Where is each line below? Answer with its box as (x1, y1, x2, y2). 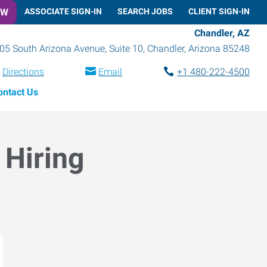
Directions (2, 66, 44, 77)
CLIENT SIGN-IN (188, 6, 250, 16)
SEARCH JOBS (117, 6, 173, 16)
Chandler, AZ (194, 27, 250, 39)
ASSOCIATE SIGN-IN (24, 6, 102, 16)
